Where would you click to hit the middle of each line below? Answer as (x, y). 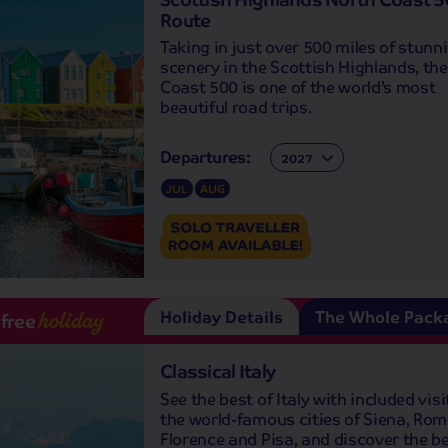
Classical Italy (218, 371)
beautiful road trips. (236, 107)
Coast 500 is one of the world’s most (298, 87)
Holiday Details (221, 317)
